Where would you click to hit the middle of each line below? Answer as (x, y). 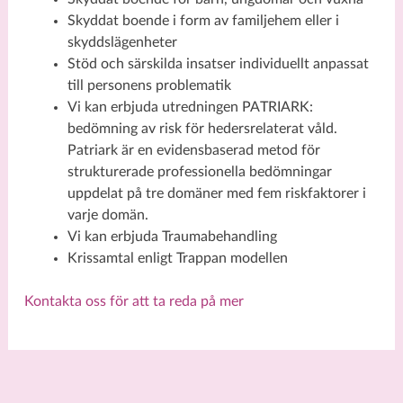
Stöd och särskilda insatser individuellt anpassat (218, 64)
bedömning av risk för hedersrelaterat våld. (202, 129)
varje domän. (111, 215)
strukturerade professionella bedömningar (199, 172)
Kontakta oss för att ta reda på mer (134, 302)
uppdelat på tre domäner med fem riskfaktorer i (216, 194)
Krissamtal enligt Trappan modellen (179, 259)
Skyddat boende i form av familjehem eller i (203, 21)
